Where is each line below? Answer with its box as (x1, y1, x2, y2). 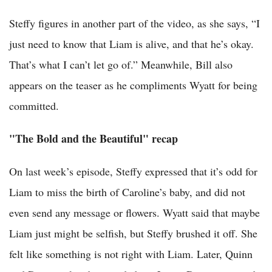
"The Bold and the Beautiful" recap (9, 131, 178, 147)
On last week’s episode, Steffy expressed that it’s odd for (9, 164, 257, 179)
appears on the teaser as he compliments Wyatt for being (9, 78, 257, 93)
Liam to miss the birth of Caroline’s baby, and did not (9, 185, 245, 200)
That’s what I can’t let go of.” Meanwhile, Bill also (9, 57, 233, 72)
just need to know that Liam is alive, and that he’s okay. (9, 36, 254, 52)
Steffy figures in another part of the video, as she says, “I (9, 16, 260, 31)
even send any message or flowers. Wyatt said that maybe (9, 205, 260, 220)
